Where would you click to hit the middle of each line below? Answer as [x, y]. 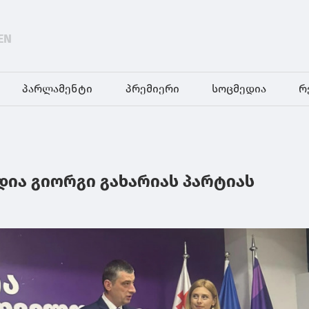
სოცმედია [239, 89]
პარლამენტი [58, 89]
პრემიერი [152, 89]
